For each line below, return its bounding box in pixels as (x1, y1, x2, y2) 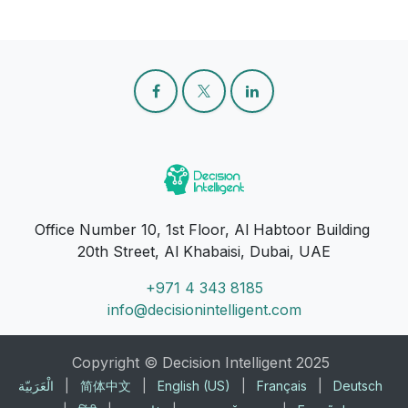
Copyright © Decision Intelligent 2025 (71, 352, 330, 372)
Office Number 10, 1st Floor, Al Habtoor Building (34, 219, 374, 239)
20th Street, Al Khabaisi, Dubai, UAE (77, 241, 331, 260)
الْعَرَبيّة (18, 377, 54, 393)
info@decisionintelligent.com (107, 300, 301, 319)
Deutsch (333, 377, 382, 393)
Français (257, 377, 307, 393)
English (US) (158, 377, 230, 393)
